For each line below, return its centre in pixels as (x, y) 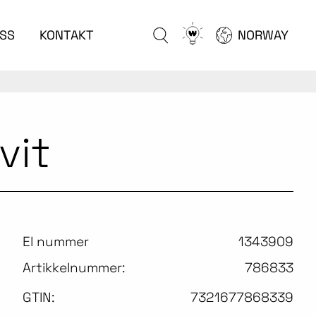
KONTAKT (66, 35)
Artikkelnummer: (74, 268)
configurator (213, 65)
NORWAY (263, 35)
